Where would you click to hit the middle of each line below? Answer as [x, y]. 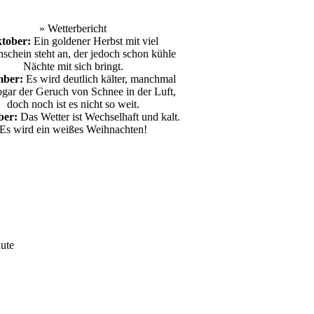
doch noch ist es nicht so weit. [73, 104]
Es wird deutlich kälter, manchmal [100, 79]
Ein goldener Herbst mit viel [95, 41]
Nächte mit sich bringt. [73, 66]
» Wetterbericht [73, 28]
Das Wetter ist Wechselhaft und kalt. [99, 117]
